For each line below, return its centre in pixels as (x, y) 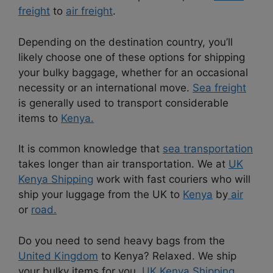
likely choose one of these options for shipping (132, 57)
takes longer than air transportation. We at (123, 164)
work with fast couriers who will (172, 179)
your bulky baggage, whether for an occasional (133, 72)
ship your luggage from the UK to (101, 195)
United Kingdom (58, 256)
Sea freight (219, 87)
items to (40, 118)
